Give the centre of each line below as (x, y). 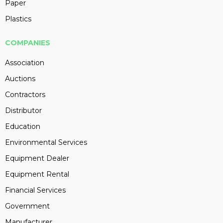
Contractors (25, 95)
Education (23, 126)
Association (25, 63)
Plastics (18, 19)
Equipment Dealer (37, 158)
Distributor (23, 111)
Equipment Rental (37, 174)
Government (27, 206)
